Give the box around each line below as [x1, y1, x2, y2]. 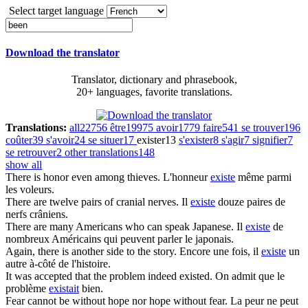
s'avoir [46, 134, 74, 146]
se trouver [241, 122, 284, 134]
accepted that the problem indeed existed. [32, 270, 212, 283]
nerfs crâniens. [5, 208, 68, 221]
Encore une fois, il [179, 245, 261, 258]
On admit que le [215, 270, 285, 283]
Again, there [5, 245, 62, 258]
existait [49, 283, 79, 295]
